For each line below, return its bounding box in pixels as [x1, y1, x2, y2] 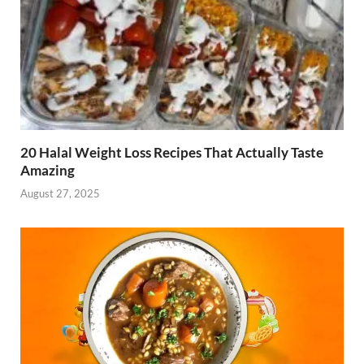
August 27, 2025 [20, 187, 100, 201]
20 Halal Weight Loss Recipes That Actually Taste [20, 143, 323, 161]
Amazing [20, 161, 75, 179]
